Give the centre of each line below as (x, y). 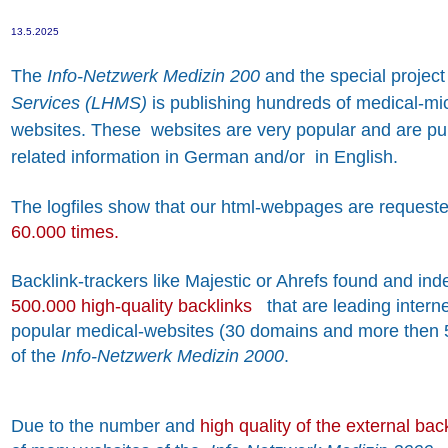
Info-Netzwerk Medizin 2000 (172, 356)
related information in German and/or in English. (204, 157)
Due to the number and (105, 426)
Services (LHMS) (79, 103)
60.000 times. (65, 232)
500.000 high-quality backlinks (134, 306)
